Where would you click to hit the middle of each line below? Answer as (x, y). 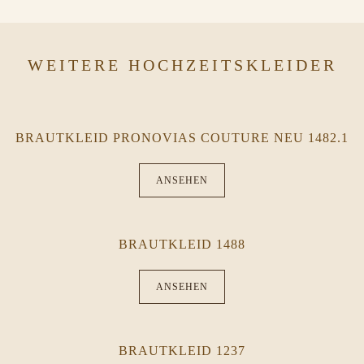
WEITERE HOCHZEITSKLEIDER (182, 65)
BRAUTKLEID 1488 (182, 244)
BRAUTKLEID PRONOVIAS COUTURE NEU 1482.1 (182, 138)
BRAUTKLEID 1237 (182, 351)
